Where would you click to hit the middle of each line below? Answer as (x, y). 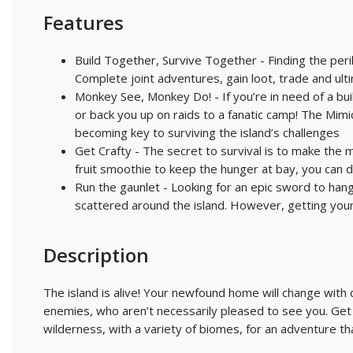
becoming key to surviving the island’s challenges (207, 133)
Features (84, 23)
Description (96, 255)
